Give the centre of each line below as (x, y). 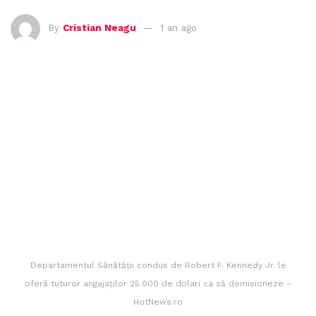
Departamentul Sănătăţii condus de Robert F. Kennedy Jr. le (158, 266)
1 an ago (178, 28)
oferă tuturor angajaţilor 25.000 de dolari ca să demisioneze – (158, 284)
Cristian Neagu (99, 28)
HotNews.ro (158, 302)
